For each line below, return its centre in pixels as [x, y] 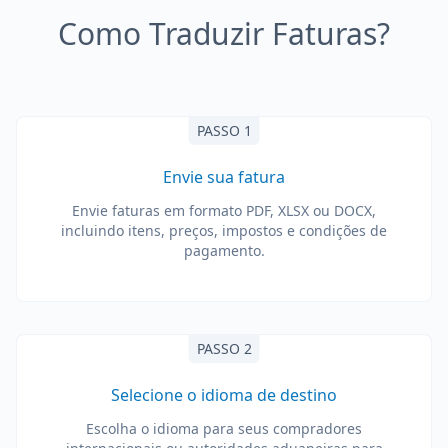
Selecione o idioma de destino [224, 395]
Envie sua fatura [224, 177]
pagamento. [224, 250]
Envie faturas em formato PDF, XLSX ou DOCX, [224, 210]
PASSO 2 [224, 348]
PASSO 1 [224, 130]
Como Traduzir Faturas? [224, 33]
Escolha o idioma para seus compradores [224, 428]
